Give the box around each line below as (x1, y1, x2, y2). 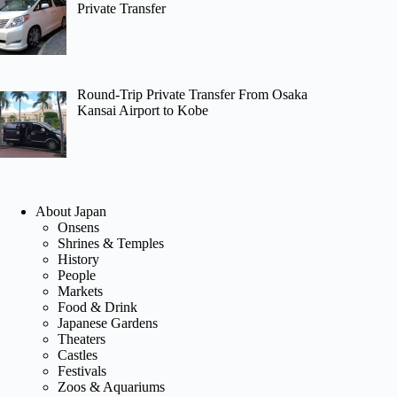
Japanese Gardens (58, 315, 158, 331)
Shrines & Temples (58, 236, 164, 252)
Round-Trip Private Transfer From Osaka (77, 87, 307, 103)
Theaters (58, 331, 105, 347)
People (58, 268, 96, 284)
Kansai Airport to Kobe (77, 103, 208, 119)
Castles (58, 347, 97, 363)
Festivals (58, 363, 106, 379)
